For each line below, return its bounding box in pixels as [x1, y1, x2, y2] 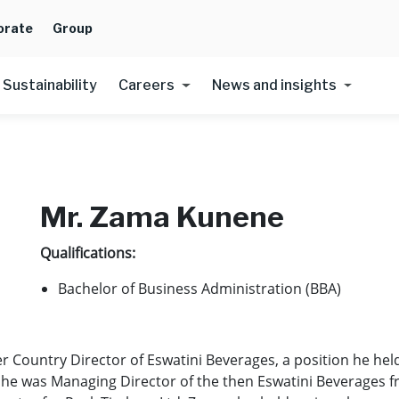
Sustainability [3, 77, 98, 94]
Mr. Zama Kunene [40, 199, 285, 234]
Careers [118, 77, 175, 94]
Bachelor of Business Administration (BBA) [58, 279, 342, 298]
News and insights [211, 77, 337, 94]
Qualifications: [40, 243, 136, 263]
